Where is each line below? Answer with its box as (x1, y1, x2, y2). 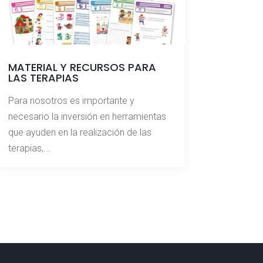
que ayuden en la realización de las (8, 127, 151, 139)
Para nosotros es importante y (8, 95, 134, 107)
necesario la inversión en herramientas (8, 111, 166, 123)
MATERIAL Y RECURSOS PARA (8, 60, 156, 75)
